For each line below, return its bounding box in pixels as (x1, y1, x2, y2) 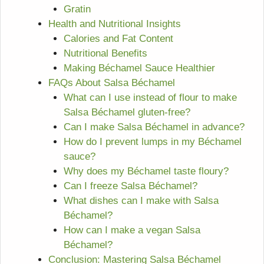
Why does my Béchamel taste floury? (63, 165, 229, 177)
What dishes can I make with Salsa (63, 194, 219, 206)
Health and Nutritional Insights (48, 18, 181, 29)
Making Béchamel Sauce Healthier (63, 62, 215, 74)
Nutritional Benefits (63, 47, 147, 59)
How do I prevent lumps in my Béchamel (63, 136, 242, 147)
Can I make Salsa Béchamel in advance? (63, 121, 245, 133)
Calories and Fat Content (63, 32, 173, 44)
